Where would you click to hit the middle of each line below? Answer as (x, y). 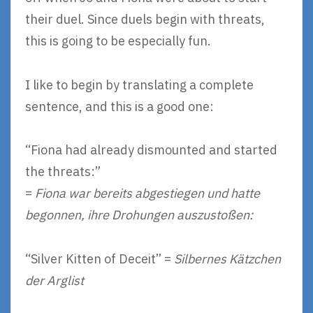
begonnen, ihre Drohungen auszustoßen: (139, 215)
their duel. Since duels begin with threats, (145, 19)
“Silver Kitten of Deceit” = (100, 259)
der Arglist (54, 280)
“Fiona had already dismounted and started (151, 150)
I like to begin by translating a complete (139, 85)
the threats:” (63, 172)
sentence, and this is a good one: (119, 106)
